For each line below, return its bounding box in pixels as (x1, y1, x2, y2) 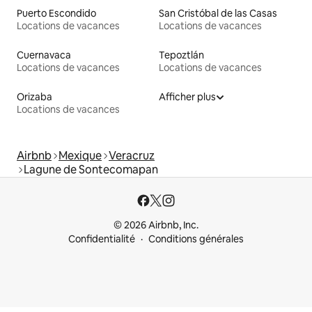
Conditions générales (148, 233, 244, 246)
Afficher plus (159, 91, 216, 104)
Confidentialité (68, 233, 135, 246)
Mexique (58, 148, 102, 164)
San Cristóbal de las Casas (159, 7, 277, 20)
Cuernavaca (17, 49, 71, 62)
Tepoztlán (159, 49, 204, 62)
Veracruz (109, 148, 155, 164)
